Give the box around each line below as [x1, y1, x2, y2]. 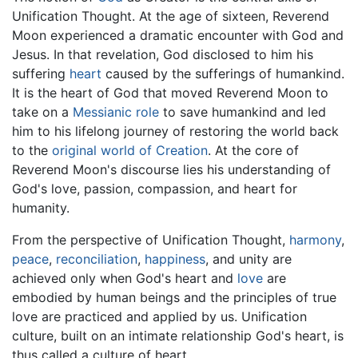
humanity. [12, 199, 70, 216]
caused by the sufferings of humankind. [101, 65, 344, 82]
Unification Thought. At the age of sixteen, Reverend [12, 7, 329, 24]
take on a [12, 103, 73, 120]
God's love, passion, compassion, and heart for [12, 180, 297, 197]
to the [12, 141, 52, 158]
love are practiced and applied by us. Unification [12, 308, 307, 324]
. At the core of [208, 141, 299, 158]
